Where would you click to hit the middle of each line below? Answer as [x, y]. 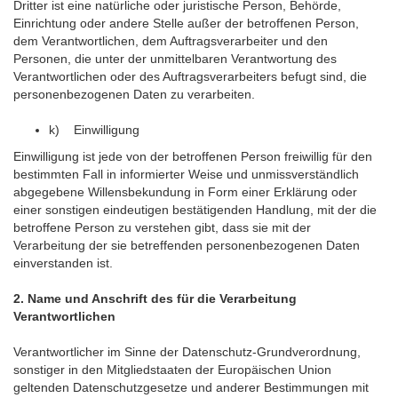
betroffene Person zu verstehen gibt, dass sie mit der [162, 227]
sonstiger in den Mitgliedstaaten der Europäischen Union [172, 370]
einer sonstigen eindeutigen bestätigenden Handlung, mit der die [195, 210]
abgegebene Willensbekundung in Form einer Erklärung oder [185, 192]
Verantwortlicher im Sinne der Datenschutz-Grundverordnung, [187, 352]
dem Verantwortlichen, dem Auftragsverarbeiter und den [171, 41]
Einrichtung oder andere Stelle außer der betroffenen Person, [186, 23]
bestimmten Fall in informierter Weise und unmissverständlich [186, 174]
